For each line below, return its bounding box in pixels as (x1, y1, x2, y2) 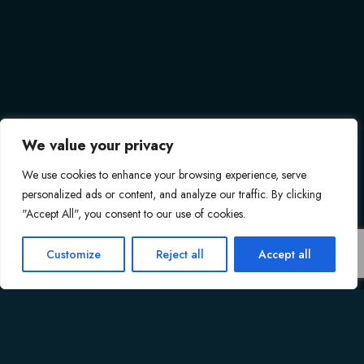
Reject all (155, 246, 204, 262)
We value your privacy (22, 135, 173, 156)
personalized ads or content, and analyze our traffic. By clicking (22, 186, 322, 202)
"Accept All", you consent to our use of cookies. (22, 206, 245, 222)
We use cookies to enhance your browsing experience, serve (22, 167, 306, 183)
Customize (45, 246, 101, 262)
